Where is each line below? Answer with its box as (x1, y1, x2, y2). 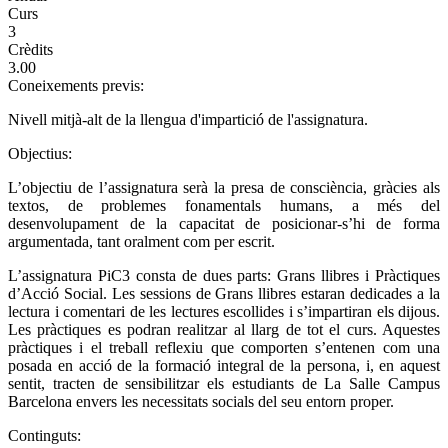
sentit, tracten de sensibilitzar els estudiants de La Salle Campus (8, 374, 440, 392)
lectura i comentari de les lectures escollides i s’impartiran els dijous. (8, 302, 440, 320)
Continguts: (8, 426, 85, 444)
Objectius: (8, 144, 76, 162)
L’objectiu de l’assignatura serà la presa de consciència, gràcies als (8, 178, 440, 196)
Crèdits (8, 40, 53, 58)
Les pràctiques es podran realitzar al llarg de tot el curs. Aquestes (8, 320, 440, 338)
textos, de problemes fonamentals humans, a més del (8, 196, 440, 214)
